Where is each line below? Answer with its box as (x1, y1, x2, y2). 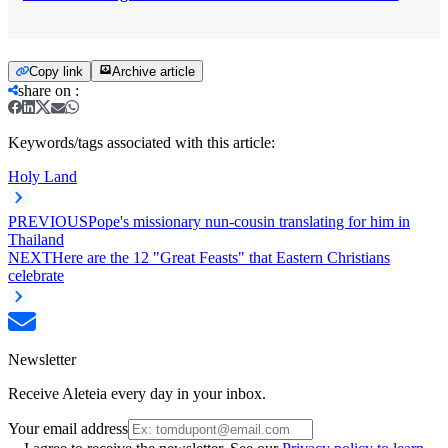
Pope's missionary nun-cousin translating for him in (88, 212, 410, 230)
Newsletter (8, 350, 76, 368)
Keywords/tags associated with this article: (8, 133, 275, 151)
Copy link (29, 63, 83, 79)
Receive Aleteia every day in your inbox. (8, 384, 266, 402)
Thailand (8, 230, 64, 248)
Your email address (8, 419, 128, 437)
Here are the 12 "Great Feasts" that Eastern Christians (52, 248, 390, 266)
